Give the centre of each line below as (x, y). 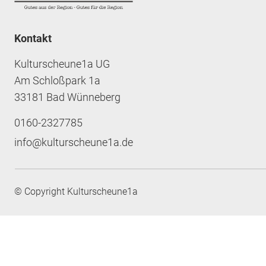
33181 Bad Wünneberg (67, 97)
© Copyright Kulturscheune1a (76, 192)
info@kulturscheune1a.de (73, 142)
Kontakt (33, 39)
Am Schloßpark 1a (57, 81)
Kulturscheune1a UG (62, 64)
